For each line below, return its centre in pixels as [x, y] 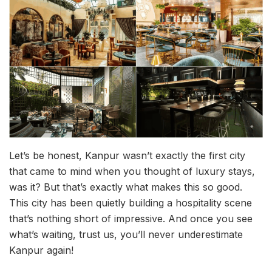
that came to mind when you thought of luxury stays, [132, 172]
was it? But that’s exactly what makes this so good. [126, 187]
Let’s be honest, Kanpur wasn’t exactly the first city [127, 156]
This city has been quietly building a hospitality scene [131, 203]
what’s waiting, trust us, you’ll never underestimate [126, 235]
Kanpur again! [41, 250]
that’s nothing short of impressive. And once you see [131, 219]
